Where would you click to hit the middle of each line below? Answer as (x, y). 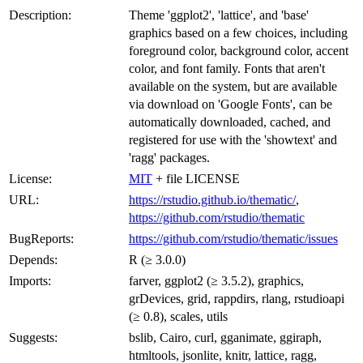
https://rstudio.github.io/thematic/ (212, 199)
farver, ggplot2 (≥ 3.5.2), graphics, (216, 280)
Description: (40, 15)
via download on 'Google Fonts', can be (231, 104)
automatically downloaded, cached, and (230, 122)
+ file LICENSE (196, 178)
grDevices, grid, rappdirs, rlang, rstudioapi (237, 298)
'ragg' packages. (169, 157)
